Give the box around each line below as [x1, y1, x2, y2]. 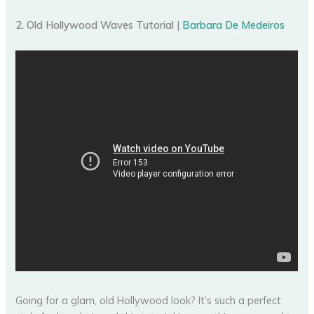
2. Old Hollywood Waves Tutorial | [15, 18, 183, 32]
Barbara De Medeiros [182, 18, 285, 32]
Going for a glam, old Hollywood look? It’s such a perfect [15, 294, 282, 308]
